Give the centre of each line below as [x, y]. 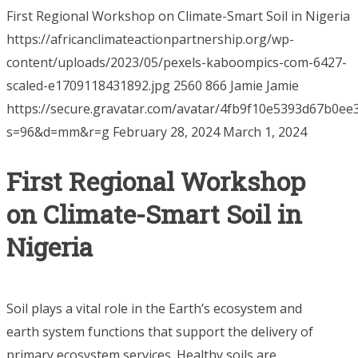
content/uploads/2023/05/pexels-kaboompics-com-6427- [177, 62]
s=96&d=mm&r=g [58, 131]
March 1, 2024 [265, 131]
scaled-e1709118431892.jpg [88, 85]
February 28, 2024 [166, 131]
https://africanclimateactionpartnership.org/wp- [150, 39]
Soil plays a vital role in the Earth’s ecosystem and [154, 308]
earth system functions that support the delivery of [160, 331]
